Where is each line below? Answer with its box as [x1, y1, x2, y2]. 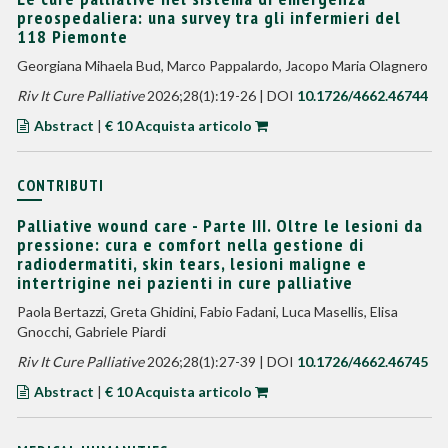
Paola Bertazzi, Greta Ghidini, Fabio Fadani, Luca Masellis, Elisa [16, 303, 398, 320]
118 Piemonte [16, 25, 128, 48]
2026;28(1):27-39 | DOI [143, 353, 297, 370]
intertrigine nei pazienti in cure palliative [16, 271, 353, 294]
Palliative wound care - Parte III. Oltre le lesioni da [16, 214, 423, 237]
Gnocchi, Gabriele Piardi [16, 323, 166, 340]
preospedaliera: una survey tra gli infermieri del [16, 6, 401, 29]
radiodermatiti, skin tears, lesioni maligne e [16, 252, 367, 275]
